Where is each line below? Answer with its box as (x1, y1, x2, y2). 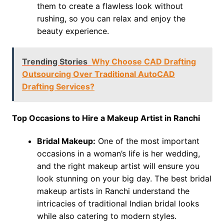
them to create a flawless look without (36, 1, 183, 11)
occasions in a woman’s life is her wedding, (36, 148, 200, 159)
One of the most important (95, 136, 199, 146)
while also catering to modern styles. (36, 211, 176, 221)
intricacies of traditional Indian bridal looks (36, 198, 199, 209)
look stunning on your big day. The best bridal (36, 173, 211, 184)
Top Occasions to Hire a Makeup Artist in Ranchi (11, 113, 200, 123)
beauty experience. (36, 26, 109, 36)
